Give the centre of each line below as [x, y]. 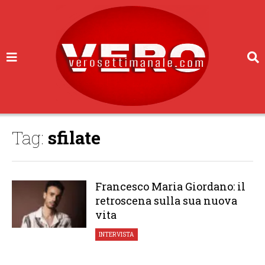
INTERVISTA [117, 235]
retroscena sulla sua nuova [166, 201]
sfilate [74, 138]
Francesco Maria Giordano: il [170, 186]
